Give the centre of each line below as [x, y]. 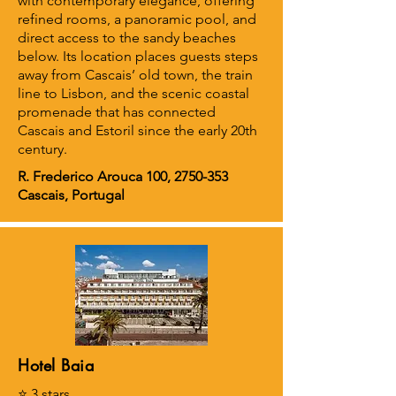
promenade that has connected [117, 112]
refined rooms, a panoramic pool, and [137, 19]
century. [42, 149]
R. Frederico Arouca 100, [96, 176]
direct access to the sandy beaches [127, 38]
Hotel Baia [56, 365]
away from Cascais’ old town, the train [135, 75]
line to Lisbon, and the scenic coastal [133, 93]
